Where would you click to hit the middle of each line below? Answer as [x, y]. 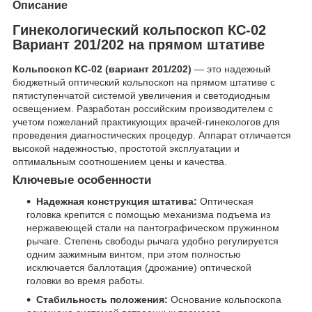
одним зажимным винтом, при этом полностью [134, 255]
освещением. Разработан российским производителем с [143, 109]
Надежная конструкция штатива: [117, 202]
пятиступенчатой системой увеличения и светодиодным [141, 96]
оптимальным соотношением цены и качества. [120, 162]
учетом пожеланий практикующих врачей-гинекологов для [146, 122]
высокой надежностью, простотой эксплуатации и [126, 149]
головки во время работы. [86, 281]
